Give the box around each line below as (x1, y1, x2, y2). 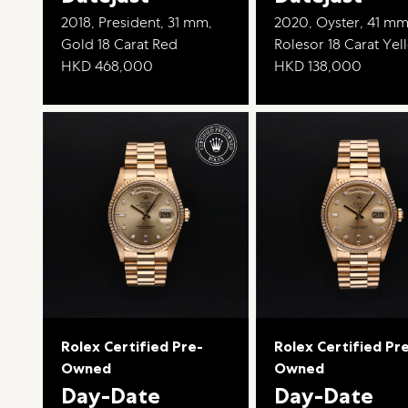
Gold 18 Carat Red (61, 35, 178, 55)
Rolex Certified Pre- (61, 336, 204, 356)
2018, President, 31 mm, (61, 13, 213, 33)
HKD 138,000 (274, 56, 362, 76)
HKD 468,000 (61, 56, 154, 76)
